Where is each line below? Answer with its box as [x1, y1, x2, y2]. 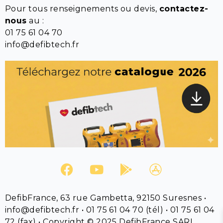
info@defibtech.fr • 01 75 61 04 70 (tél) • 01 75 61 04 [5, 205, 215, 215]
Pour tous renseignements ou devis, [5, 4, 159, 13]
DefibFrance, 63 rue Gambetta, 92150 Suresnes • [5, 193, 207, 203]
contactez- [159, 4, 209, 13]
